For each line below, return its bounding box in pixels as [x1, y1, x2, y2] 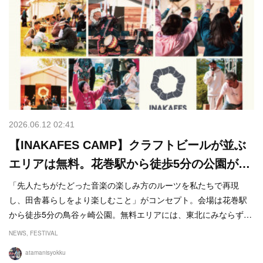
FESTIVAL [30, 229, 58, 238]
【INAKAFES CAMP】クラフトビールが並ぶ [9, 139, 246, 152]
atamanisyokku [25, 248, 66, 257]
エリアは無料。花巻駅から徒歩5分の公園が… [9, 157, 250, 171]
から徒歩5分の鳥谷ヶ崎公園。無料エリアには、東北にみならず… [9, 208, 252, 221]
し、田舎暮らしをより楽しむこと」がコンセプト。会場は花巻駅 [9, 194, 247, 206]
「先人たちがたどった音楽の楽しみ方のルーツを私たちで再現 [9, 179, 239, 191]
